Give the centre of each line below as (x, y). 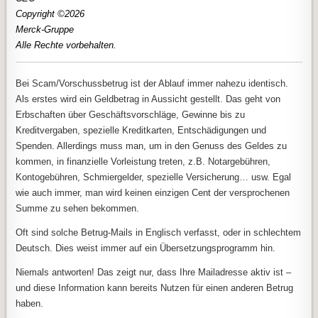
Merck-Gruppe (45, 29)
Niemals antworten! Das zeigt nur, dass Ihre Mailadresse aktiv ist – (154, 273)
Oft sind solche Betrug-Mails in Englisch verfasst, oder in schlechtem (159, 233)
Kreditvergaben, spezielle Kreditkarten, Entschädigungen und (141, 131)
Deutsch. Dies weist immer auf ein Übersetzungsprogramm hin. (146, 248)
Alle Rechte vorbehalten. (66, 45)
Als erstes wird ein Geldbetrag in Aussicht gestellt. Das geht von (148, 99)
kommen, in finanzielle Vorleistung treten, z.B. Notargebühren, (143, 162)
